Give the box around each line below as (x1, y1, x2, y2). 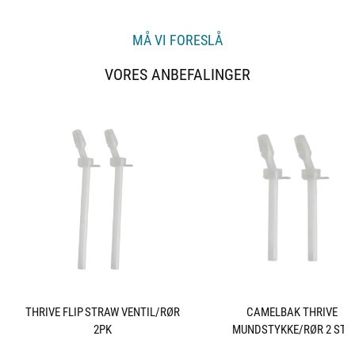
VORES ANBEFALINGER (105, 63, 250, 84)
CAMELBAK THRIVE (246, 303, 338, 319)
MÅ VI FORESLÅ (132, 30, 223, 49)
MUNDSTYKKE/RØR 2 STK (231, 321, 353, 337)
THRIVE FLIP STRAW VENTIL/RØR (25, 303, 181, 319)
